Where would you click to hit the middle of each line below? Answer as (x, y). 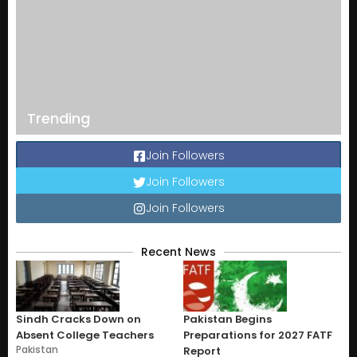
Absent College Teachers (85, 335)
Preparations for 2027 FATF (258, 335)
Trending (59, 118)
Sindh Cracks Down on (78, 319)
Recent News (178, 251)
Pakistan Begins (228, 319)
